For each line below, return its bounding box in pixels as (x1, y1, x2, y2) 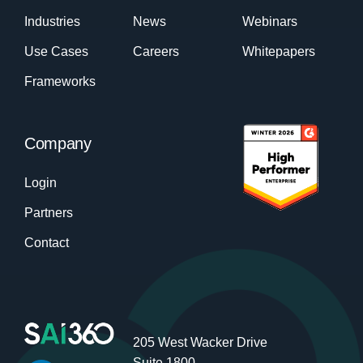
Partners (23, 205, 73, 220)
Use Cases (23, 44, 88, 58)
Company (23, 134, 92, 152)
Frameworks (23, 74, 96, 88)
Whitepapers (241, 44, 315, 58)
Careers (133, 44, 180, 58)
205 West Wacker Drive (133, 335, 268, 349)
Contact (23, 235, 69, 250)
